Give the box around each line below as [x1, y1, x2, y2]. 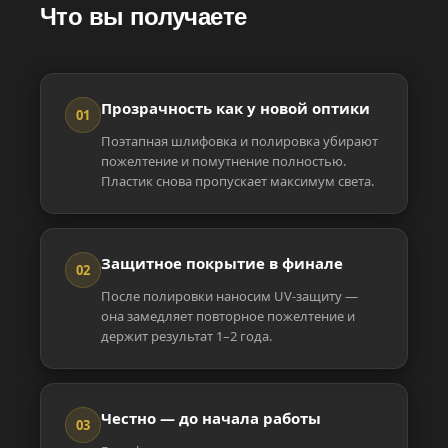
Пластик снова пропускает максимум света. [101, 172, 374, 191]
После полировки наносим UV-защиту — [101, 286, 358, 305]
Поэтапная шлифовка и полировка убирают [101, 132, 378, 151]
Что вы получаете [40, 3, 247, 31]
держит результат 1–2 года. [101, 326, 272, 345]
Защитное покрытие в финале [101, 253, 343, 274]
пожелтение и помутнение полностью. [101, 152, 346, 171]
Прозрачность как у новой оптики [101, 98, 370, 119]
